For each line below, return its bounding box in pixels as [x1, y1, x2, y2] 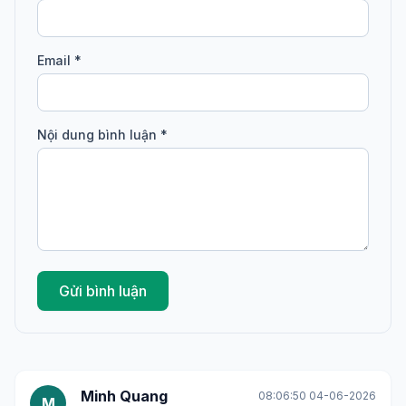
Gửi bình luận [59, 282, 147, 300]
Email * [37, 53, 82, 68]
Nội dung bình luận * [37, 127, 168, 142]
